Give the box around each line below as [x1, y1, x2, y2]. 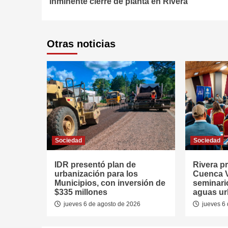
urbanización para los [54, 169, 138, 179]
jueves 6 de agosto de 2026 [62, 201, 140, 208]
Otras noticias [47, 38, 116, 50]
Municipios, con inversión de [54, 179, 165, 188]
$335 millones [54, 188, 107, 197]
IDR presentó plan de [54, 160, 136, 169]
